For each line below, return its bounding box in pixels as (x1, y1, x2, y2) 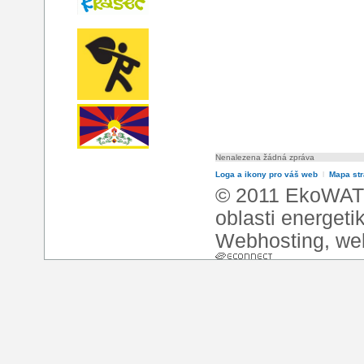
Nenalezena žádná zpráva (215, 153, 314, 162)
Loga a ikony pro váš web (215, 170, 318, 180)
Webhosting (215, 230, 324, 253)
